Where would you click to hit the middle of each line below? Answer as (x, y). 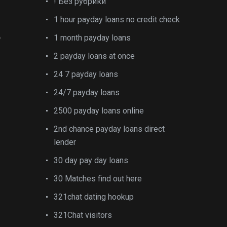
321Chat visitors (83, 215)
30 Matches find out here (98, 179)
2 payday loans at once (94, 56)
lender (65, 142)
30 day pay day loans (91, 160)
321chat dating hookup (94, 197)
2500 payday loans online (99, 111)
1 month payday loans (92, 38)
